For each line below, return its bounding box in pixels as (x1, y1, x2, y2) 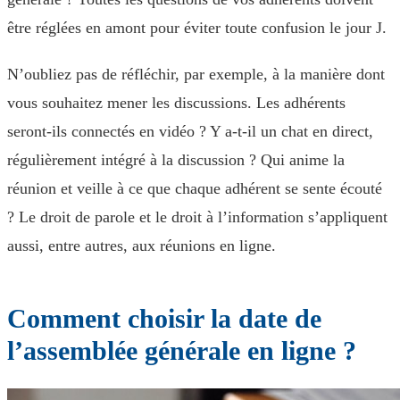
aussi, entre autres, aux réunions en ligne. (7, 237, 276, 254)
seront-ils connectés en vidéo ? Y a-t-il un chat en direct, (7, 122, 373, 140)
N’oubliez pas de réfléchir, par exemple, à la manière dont (7, 65, 385, 83)
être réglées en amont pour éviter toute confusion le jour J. (7, 19, 387, 37)
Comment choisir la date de (7, 304, 321, 333)
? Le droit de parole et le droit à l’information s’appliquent (7, 208, 387, 226)
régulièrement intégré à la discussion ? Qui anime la (7, 151, 345, 169)
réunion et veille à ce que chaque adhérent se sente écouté (7, 179, 382, 197)
